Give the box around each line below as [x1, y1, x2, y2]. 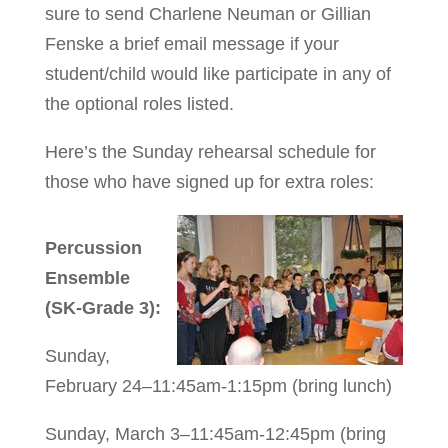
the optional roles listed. [44, 93, 234, 114]
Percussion [44, 237, 142, 258]
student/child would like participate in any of [44, 63, 391, 84]
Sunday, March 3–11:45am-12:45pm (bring [44, 423, 386, 444]
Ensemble [44, 267, 130, 288]
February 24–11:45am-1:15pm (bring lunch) [44, 375, 392, 396]
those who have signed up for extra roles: [44, 171, 374, 192]
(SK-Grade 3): [44, 297, 161, 318]
